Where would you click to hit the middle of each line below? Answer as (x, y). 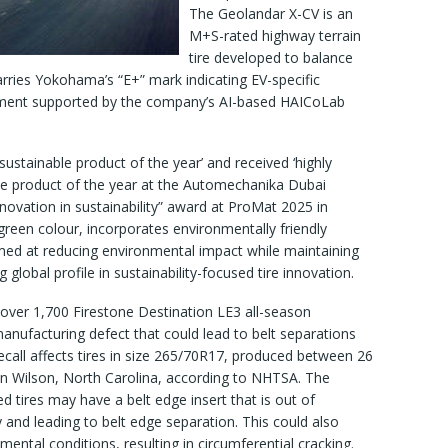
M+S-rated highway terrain (275, 36)
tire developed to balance (271, 58)
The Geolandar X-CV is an (271, 14)
